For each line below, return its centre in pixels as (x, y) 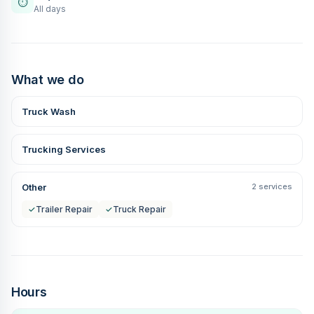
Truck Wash (49, 111)
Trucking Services (64, 149)
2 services (272, 186)
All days (50, 8)
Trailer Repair (64, 209)
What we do (48, 79)
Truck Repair (139, 209)
